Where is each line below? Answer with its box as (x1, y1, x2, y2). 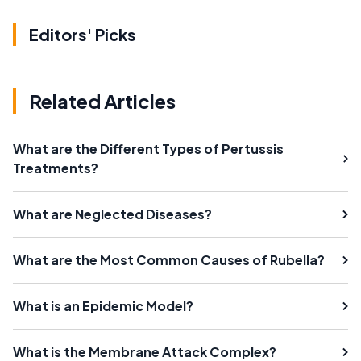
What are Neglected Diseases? (13, 205, 212, 222)
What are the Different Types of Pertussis (13, 139, 284, 157)
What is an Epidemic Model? (13, 297, 193, 314)
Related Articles (29, 88, 176, 113)
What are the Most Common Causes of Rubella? (13, 251, 325, 268)
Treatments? (13, 159, 98, 176)
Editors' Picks (29, 23, 136, 44)
